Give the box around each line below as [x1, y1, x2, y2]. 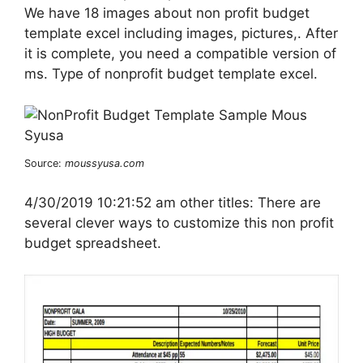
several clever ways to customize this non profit [24, 215, 334, 232]
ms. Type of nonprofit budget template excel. [24, 66, 318, 83]
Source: [24, 156, 65, 169]
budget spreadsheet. [24, 235, 161, 252]
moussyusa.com [65, 156, 144, 169]
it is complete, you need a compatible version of [24, 45, 336, 62]
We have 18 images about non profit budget [24, 5, 310, 22]
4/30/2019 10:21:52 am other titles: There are [24, 194, 321, 211]
